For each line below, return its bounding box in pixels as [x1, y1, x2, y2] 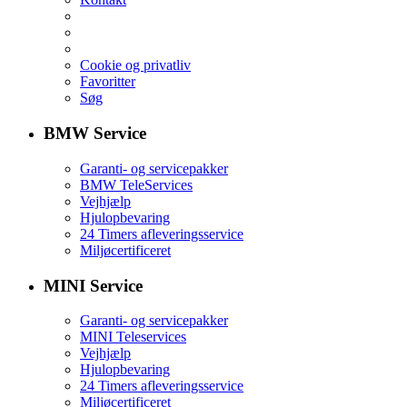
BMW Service [44, 124, 146, 144]
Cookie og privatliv [80, 57, 191, 74]
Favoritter [80, 74, 135, 90]
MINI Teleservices [80, 329, 186, 345]
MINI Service [44, 275, 143, 295]
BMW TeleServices [80, 176, 193, 193]
